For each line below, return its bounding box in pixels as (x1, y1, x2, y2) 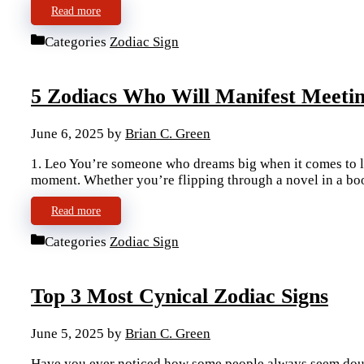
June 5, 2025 (31, 326, 104, 342)
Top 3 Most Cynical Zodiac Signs (31, 284, 328, 308)
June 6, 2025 (31, 126, 104, 142)
